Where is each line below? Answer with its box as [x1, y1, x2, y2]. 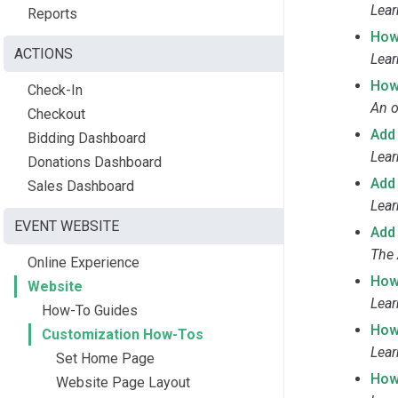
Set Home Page [56, 349, 155, 367]
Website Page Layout [56, 373, 190, 391]
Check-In [28, 81, 83, 99]
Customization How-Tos [42, 325, 203, 343]
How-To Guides [42, 301, 138, 319]
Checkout [28, 105, 85, 123]
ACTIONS [14, 44, 73, 62]
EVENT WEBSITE [14, 217, 119, 235]
